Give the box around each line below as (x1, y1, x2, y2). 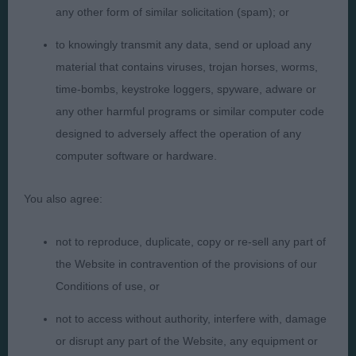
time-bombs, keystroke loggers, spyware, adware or (56, 83, 316, 95)
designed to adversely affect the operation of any (56, 127, 301, 140)
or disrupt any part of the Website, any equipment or (56, 335, 318, 347)
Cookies (145, 201, 191, 219)
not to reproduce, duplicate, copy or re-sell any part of (56, 235, 326, 248)
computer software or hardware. (56, 149, 217, 162)
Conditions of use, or (56, 280, 160, 292)
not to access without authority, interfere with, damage (56, 312, 327, 325)
